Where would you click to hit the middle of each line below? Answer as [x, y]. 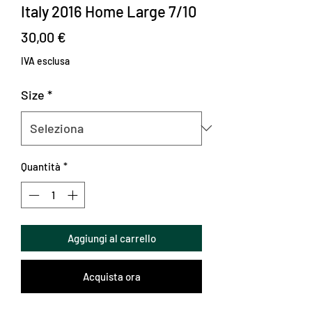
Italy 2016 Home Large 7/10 [109, 11]
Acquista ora [111, 277]
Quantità [41, 166]
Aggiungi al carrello [111, 239]
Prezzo [86, 36]
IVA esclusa [45, 61]
